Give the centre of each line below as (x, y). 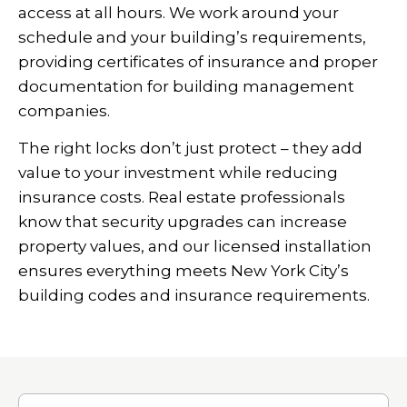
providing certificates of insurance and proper (198, 61)
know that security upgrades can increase (183, 221)
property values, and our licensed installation (195, 246)
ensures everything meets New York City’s (184, 270)
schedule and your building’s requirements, (192, 37)
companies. (64, 110)
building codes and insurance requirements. (194, 295)
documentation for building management (186, 86)
